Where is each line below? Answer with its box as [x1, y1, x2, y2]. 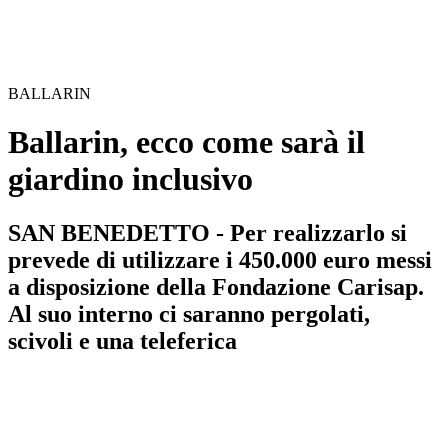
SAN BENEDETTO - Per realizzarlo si [8, 219, 407, 246]
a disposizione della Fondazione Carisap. [8, 273, 424, 300]
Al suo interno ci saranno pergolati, [8, 300, 370, 327]
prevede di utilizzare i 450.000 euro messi [8, 246, 432, 273]
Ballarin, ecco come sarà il [8, 124, 365, 161]
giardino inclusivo [8, 161, 253, 198]
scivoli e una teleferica [8, 327, 237, 354]
